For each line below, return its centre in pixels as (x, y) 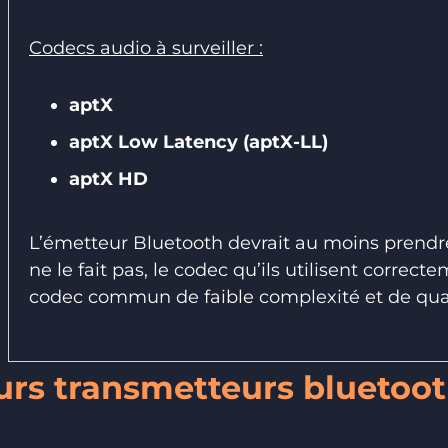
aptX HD (108, 178)
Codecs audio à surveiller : (146, 47)
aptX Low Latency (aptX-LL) (198, 141)
